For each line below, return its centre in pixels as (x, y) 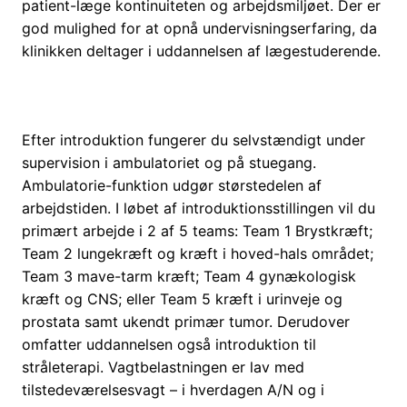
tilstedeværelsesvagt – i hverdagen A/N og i (173, 390)
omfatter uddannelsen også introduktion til (169, 345)
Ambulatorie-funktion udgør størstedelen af (172, 186)
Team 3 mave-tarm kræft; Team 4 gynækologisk (189, 277)
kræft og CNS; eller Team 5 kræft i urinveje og (182, 299)
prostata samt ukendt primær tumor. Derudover (186, 322)
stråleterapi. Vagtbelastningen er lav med (163, 367)
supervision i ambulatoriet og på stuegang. (169, 163)
